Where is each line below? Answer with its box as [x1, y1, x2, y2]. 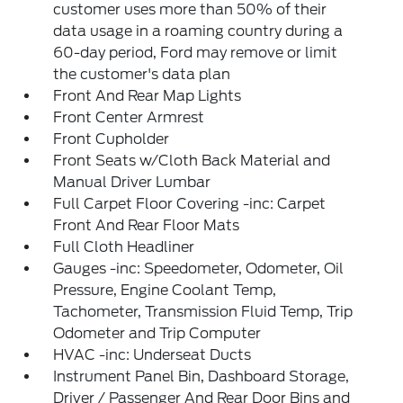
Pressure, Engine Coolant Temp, [53, 282, 277, 299]
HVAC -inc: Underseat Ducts [53, 346, 252, 363]
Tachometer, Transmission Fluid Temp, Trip [53, 303, 354, 320]
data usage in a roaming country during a [53, 22, 344, 40]
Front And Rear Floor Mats [53, 217, 240, 234]
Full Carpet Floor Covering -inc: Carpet [53, 195, 327, 212]
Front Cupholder [53, 130, 170, 148]
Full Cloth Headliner [53, 238, 195, 255]
